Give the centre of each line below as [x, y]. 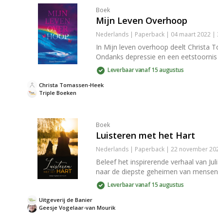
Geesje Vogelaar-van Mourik [77, 208]
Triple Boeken [58, 93]
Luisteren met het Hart [145, 135]
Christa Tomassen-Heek [71, 85]
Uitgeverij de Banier [66, 200]
